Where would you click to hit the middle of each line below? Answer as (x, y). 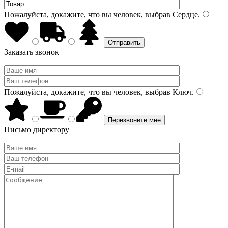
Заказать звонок (32, 52)
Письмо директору (37, 130)
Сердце (184, 15)
